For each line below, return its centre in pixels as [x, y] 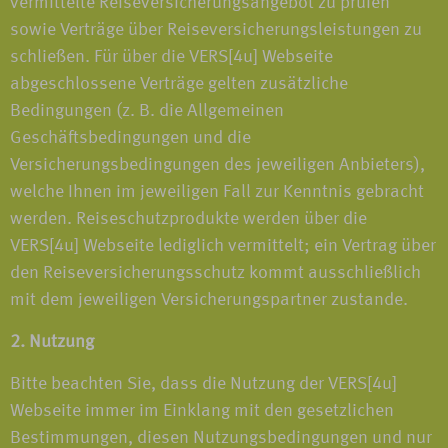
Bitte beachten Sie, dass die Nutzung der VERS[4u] [203, 384]
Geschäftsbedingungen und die [130, 138]
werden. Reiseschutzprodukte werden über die [188, 219]
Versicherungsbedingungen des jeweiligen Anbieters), [217, 165]
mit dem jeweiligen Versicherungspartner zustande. [209, 300]
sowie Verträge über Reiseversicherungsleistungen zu [216, 30]
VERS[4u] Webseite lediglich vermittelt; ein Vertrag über [223, 246]
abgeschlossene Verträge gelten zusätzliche [179, 84]
